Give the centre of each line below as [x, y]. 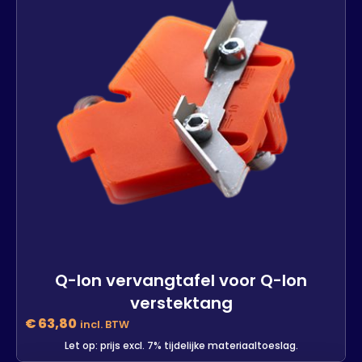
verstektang [181, 303]
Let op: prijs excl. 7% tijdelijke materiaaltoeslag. [181, 345]
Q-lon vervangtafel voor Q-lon [181, 280]
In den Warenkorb [95, 24]
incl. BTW [105, 324]
